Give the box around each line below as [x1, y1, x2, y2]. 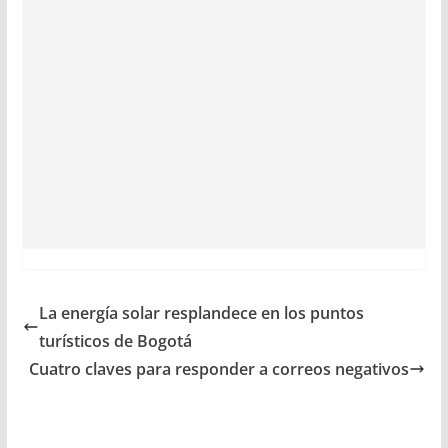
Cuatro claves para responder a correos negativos [29, 358, 410, 381]
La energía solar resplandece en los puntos [38, 302, 364, 325]
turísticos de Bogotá [38, 330, 192, 353]
